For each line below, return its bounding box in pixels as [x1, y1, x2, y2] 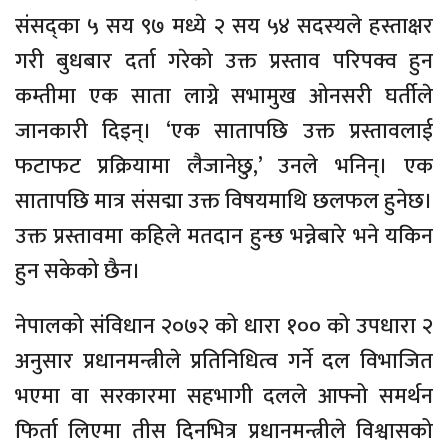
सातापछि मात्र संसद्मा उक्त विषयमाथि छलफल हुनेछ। [15, 182, 433, 220]
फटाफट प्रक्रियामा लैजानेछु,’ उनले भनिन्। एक [15, 147, 433, 185]
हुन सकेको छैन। [15, 252, 141, 290]
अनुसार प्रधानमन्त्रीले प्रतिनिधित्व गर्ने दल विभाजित [15, 342, 433, 380]
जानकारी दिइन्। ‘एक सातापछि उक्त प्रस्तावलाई [15, 112, 433, 150]
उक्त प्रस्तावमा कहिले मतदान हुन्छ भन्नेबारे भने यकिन [15, 217, 433, 255]
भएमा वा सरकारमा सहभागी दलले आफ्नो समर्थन [15, 377, 433, 415]
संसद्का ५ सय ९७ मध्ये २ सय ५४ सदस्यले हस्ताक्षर [15, 7, 433, 45]
